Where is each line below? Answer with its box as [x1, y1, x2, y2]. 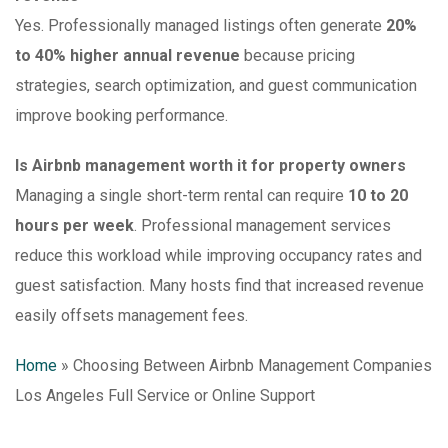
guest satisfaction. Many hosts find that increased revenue [15, 276, 424, 296]
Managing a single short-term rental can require [15, 186, 348, 206]
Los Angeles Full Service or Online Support [15, 386, 315, 406]
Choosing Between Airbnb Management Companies [73, 356, 432, 376]
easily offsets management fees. [15, 306, 248, 326]
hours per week [15, 216, 134, 236]
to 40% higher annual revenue [15, 46, 240, 66]
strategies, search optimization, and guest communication [15, 76, 417, 96]
